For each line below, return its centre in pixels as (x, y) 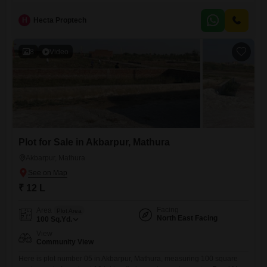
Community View (65, 242)
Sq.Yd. (61, 219)
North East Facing (187, 218)
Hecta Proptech (60, 20)
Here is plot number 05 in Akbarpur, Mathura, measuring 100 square (128, 259)
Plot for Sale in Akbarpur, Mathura (94, 142)
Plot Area (69, 210)
